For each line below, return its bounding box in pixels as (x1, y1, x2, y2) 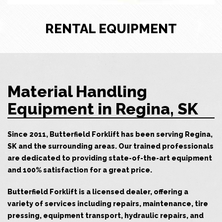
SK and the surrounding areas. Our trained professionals (7, 142, 214, 151)
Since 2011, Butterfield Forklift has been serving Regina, (7, 130, 213, 139)
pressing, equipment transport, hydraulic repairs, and (7, 212, 204, 220)
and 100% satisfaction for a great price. (7, 166, 152, 174)
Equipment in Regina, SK (7, 100, 198, 118)
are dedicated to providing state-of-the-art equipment (7, 154, 212, 163)
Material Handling (7, 82, 147, 101)
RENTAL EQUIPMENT (45, 21, 177, 37)
